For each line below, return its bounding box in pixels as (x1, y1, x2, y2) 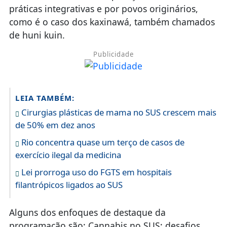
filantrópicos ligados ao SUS (15, 179, 123, 191)
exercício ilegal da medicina (15, 149, 121, 161)
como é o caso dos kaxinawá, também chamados (9, 16, 215, 28)
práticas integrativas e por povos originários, (9, 3, 198, 15)
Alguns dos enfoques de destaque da (9, 206, 166, 219)
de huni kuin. (9, 29, 67, 42)
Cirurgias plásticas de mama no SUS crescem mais (19, 106, 216, 119)
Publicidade (93, 50, 134, 59)
